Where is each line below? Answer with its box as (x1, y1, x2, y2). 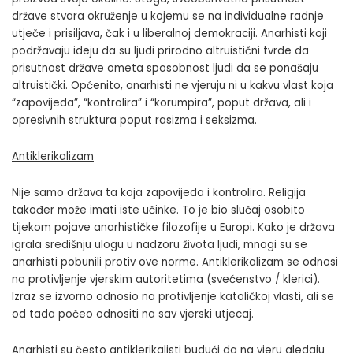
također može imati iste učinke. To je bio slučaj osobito (12, 203, 305, 218)
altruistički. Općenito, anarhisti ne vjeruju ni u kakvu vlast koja (12, 78, 333, 94)
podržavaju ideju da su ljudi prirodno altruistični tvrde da (12, 43, 309, 59)
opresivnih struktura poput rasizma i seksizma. (12, 113, 257, 128)
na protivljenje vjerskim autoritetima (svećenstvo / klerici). (12, 272, 320, 288)
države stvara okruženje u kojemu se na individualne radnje (12, 9, 324, 24)
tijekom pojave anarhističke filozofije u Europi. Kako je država (12, 220, 335, 236)
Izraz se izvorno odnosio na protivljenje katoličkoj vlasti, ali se (12, 289, 334, 305)
